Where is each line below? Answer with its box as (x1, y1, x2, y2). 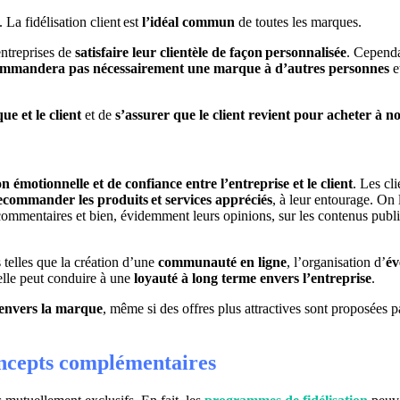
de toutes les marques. (235, 13, 362, 29)
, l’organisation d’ (287, 254, 386, 271)
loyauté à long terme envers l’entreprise (134, 271, 371, 287)
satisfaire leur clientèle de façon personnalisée (75, 44, 346, 60)
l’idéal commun (142, 13, 235, 29)
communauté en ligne (158, 254, 287, 271)
